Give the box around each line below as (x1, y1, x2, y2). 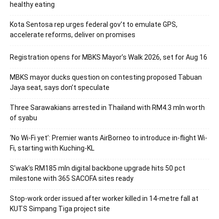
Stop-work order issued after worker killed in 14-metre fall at (10, 195, 198, 202)
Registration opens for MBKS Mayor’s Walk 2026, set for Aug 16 (10, 53, 207, 61)
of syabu (10, 114, 37, 122)
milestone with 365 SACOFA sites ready (10, 175, 133, 182)
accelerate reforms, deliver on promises (10, 31, 135, 39)
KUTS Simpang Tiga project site (10, 205, 110, 213)
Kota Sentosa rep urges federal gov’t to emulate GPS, (10, 21, 177, 28)
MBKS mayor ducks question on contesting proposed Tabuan (10, 73, 202, 81)
